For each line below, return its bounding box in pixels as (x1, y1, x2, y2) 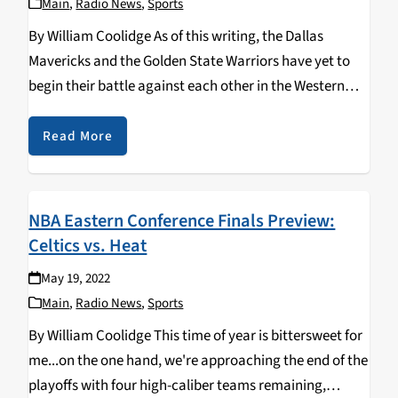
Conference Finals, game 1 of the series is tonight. (28, 100, 332, 123)
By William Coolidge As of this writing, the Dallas (28, 26, 324, 48)
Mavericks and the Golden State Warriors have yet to (28, 51, 351, 73)
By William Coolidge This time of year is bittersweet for (28, 325, 363, 347)
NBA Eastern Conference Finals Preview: (28, 208, 336, 235)
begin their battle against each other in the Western (28, 76, 346, 98)
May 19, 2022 (40, 269, 110, 289)
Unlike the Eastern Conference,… (28, 125, 234, 147)
